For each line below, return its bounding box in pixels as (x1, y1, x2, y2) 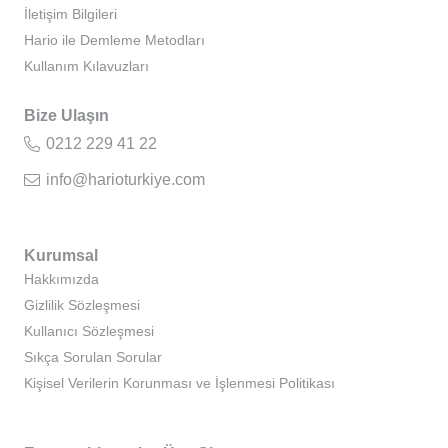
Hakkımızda (24, 271, 99, 288)
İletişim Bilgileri (24, 6, 117, 23)
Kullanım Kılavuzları (24, 58, 149, 75)
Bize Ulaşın (24, 107, 109, 125)
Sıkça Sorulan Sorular (24, 349, 162, 366)
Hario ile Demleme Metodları (24, 32, 205, 49)
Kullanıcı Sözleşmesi (24, 323, 154, 340)
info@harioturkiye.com (46, 171, 206, 189)
